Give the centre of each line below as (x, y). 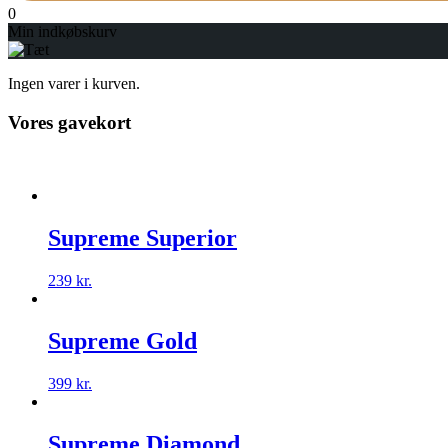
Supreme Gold (122, 340)
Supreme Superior (142, 238)
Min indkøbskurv (62, 32)
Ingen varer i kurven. (74, 84)
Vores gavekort (69, 122)
